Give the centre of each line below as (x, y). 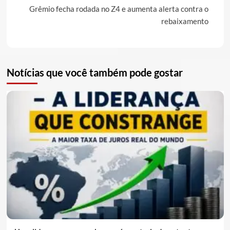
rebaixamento (185, 21)
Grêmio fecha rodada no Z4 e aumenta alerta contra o (119, 9)
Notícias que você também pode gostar (94, 73)
